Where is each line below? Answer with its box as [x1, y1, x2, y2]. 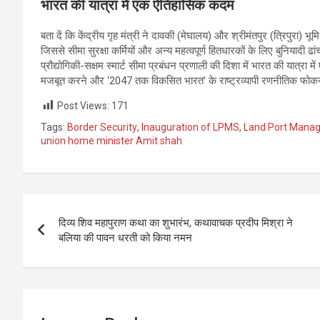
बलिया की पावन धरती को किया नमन [59, 231, 192, 245]
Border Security [67, 121, 137, 134]
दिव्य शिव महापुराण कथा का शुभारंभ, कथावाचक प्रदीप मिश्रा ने [59, 216, 293, 230]
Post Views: [57, 99, 109, 111]
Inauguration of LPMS [141, 121, 239, 134]
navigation [22, 224, 129, 251]
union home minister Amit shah [41, 135, 182, 147]
